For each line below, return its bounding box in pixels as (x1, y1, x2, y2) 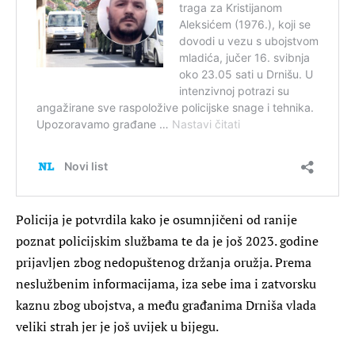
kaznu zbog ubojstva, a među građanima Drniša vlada (16, 296, 316, 314)
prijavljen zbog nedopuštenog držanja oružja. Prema (16, 253, 311, 271)
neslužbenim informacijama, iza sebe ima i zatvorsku (16, 274, 316, 292)
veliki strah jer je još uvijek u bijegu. (16, 317, 219, 335)
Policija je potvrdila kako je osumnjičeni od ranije (16, 210, 297, 228)
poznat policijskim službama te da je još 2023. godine (16, 231, 319, 250)
